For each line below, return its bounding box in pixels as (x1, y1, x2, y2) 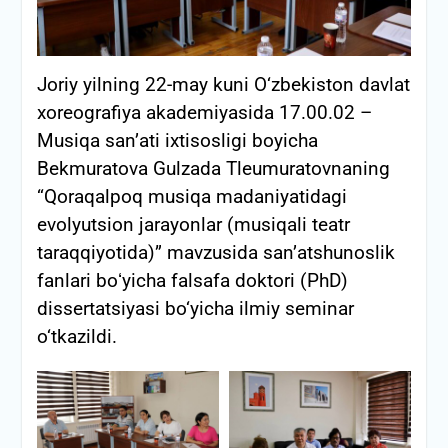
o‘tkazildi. (36, 325, 117, 348)
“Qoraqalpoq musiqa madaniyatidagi (36, 185, 347, 208)
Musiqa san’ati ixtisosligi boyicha (36, 129, 318, 152)
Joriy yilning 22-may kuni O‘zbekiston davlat (36, 73, 410, 96)
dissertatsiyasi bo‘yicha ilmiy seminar (36, 297, 354, 320)
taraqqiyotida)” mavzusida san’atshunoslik (36, 241, 395, 264)
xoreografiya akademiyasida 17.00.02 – (36, 101, 372, 124)
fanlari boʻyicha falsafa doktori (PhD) (36, 269, 348, 292)
